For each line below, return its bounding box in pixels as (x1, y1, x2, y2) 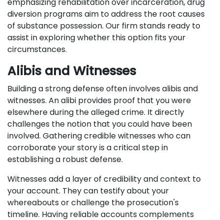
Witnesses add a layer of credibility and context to (7, 173, 201, 185)
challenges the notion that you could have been (7, 118, 192, 130)
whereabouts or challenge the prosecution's (7, 197, 179, 208)
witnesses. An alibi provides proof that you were (7, 95, 191, 106)
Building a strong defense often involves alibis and (7, 83, 198, 94)
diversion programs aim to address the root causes (7, 8, 205, 20)
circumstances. (7, 44, 67, 55)
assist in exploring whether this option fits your (7, 32, 186, 43)
